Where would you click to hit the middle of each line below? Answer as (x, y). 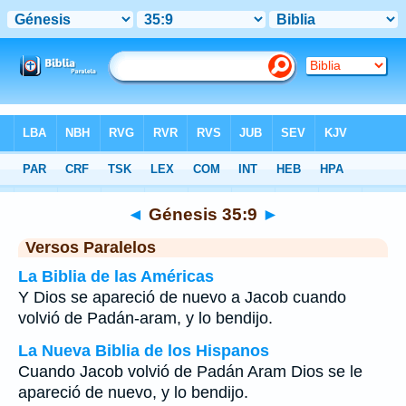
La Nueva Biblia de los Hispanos (144, 351)
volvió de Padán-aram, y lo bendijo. (145, 318)
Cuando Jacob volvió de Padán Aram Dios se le (190, 372)
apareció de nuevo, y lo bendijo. (133, 392)
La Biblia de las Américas (116, 276)
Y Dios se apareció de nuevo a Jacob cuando (182, 297)
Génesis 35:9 (203, 214)
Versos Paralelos (91, 247)
